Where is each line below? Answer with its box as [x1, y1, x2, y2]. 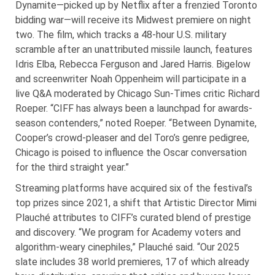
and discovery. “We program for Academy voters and [15, 226, 241, 238]
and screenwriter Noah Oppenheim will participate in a [15, 72, 246, 85]
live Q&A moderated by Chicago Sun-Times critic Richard [15, 87, 260, 99]
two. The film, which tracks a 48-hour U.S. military [15, 28, 227, 41]
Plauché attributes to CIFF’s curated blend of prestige [15, 211, 251, 223]
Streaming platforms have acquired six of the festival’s [15, 182, 252, 194]
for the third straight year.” [15, 161, 129, 173]
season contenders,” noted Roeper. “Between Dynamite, [15, 117, 257, 129]
